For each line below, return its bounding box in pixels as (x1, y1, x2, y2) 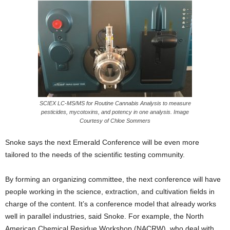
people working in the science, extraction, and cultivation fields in (5, 187, 215, 196)
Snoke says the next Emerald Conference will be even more (5, 138, 199, 147)
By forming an (5, 175, 52, 184)
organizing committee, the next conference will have (52, 175, 221, 184)
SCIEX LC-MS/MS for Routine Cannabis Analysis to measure (39, 100, 191, 107)
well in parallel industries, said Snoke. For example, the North (5, 212, 204, 221)
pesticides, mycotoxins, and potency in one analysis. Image (41, 109, 189, 116)
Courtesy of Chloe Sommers (80, 118, 150, 124)
